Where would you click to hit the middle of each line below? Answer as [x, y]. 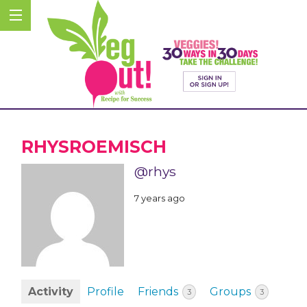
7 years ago [160, 198]
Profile [106, 292]
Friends [159, 292]
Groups [232, 292]
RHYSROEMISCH [94, 147]
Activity [51, 292]
